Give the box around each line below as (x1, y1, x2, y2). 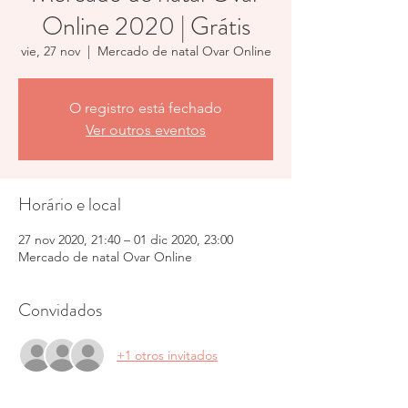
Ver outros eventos (86, 121, 206, 138)
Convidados (18, 297, 102, 323)
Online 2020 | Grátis (41, 8, 250, 45)
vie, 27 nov (20, 43, 80, 59)
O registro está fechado (69, 99, 222, 117)
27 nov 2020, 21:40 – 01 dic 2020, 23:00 (18, 231, 233, 248)
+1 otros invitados (117, 346, 218, 363)
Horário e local (18, 191, 121, 218)
